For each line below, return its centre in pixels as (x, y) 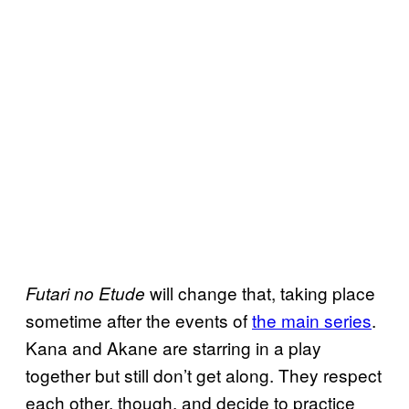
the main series (312, 320)
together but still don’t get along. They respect (204, 374)
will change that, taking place (260, 292)
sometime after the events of (139, 320)
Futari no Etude (85, 293)
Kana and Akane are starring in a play (173, 347)
